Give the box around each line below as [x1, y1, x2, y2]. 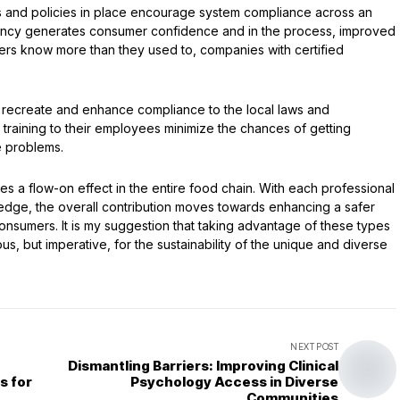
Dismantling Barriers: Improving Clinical [68, 357, 338, 374]
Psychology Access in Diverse [130, 373, 338, 390]
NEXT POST [290, 341, 338, 352]
